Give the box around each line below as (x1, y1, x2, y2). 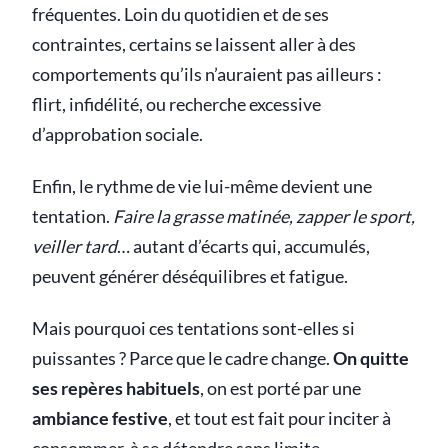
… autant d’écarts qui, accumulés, (117, 235, 370, 257)
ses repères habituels (32, 377, 200, 399)
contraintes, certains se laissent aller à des (32, 33, 356, 55)
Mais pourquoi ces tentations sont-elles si (32, 317, 355, 339)
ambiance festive (32, 407, 168, 429)
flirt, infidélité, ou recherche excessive (32, 93, 321, 115)
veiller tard (32, 235, 117, 257)
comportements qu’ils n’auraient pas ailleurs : (32, 63, 382, 85)
